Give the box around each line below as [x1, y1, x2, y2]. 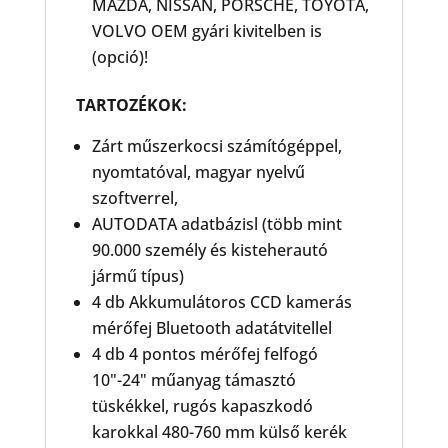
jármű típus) [91, 265, 184, 287]
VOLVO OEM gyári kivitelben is [91, 20, 322, 42]
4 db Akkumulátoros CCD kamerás [91, 291, 352, 313]
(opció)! [91, 46, 148, 68]
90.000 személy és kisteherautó [91, 239, 328, 261]
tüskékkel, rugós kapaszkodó [91, 395, 313, 417]
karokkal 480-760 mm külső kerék [91, 421, 347, 443]
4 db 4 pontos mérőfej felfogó [91, 343, 318, 365]
